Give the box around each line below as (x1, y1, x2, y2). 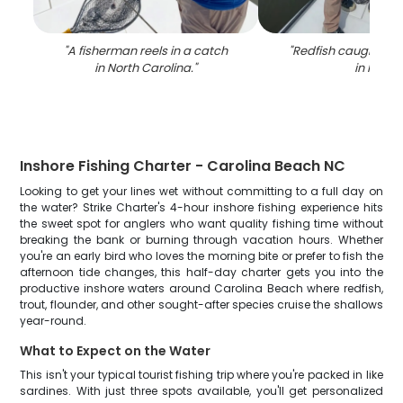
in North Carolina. (94, 59, 194, 76)
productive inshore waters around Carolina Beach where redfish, (20, 281, 383, 296)
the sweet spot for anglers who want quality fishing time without (20, 216, 383, 231)
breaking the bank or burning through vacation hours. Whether (20, 232, 383, 247)
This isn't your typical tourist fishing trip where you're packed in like (20, 367, 383, 382)
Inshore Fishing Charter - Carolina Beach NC (20, 156, 346, 176)
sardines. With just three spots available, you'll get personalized (20, 383, 383, 399)
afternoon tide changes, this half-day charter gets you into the (20, 264, 383, 280)
